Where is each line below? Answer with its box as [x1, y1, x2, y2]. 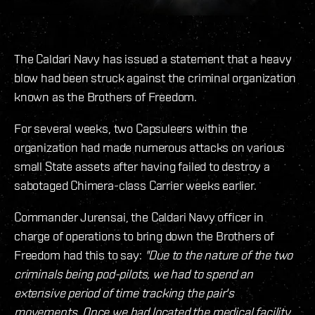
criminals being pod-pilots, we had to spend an [14, 266, 253, 282]
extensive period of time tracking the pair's [14, 285, 235, 301]
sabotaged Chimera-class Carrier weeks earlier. [14, 178, 257, 193]
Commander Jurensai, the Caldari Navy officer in [14, 210, 264, 225]
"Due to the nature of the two [144, 247, 293, 263]
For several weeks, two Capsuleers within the [14, 121, 248, 136]
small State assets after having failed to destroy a [14, 159, 270, 174]
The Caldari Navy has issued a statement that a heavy [14, 51, 292, 67]
